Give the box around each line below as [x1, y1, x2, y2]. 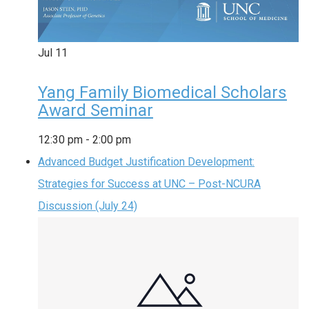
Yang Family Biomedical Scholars [38, 83, 287, 103]
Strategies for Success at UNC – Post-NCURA [38, 177, 261, 191]
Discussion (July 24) [38, 199, 137, 213]
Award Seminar [38, 101, 153, 121]
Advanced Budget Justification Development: [38, 155, 255, 169]
